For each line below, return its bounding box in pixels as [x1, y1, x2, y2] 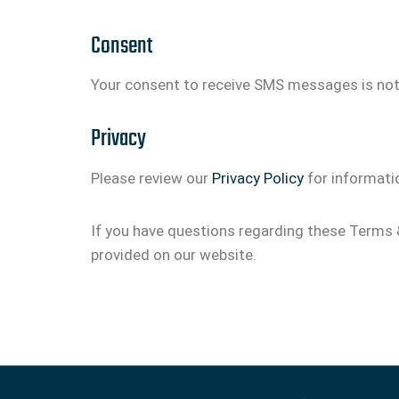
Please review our [91, 168, 212, 187]
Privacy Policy [212, 168, 304, 187]
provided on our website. [91, 245, 256, 264]
